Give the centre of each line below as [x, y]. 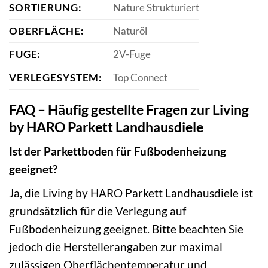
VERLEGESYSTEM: [56, 77]
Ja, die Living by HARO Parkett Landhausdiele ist [131, 193]
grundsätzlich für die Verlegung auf [98, 211]
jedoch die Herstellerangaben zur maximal [116, 246]
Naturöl [130, 31]
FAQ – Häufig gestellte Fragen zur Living [129, 109]
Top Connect [140, 77]
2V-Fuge [132, 54]
